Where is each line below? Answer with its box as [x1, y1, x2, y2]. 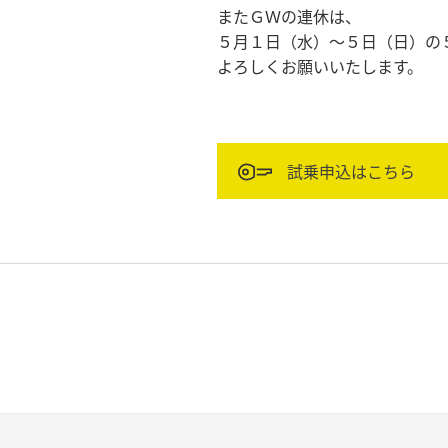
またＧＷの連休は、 [217, 4, 361, 28]
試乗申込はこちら [283, 159, 415, 183]
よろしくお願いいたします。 [217, 54, 423, 78]
